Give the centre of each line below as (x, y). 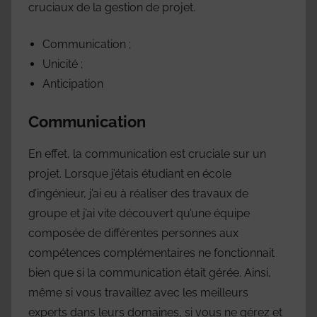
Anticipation (73, 84)
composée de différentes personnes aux (133, 233)
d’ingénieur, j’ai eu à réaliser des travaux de (138, 193)
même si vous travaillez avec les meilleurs (138, 292)
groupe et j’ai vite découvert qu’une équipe (139, 213)
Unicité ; (63, 64)
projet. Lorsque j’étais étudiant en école (130, 173)
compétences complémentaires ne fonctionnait (151, 253)
